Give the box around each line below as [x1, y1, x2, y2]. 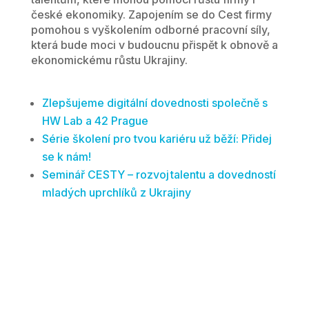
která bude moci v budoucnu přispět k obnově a [30, 38, 278, 52]
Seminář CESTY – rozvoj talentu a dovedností [41, 168, 276, 182]
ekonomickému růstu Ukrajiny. [30, 53, 188, 68]
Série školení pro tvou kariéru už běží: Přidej [41, 132, 272, 146]
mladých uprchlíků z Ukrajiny [41, 186, 191, 200]
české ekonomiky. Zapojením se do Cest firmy [30, 8, 272, 22]
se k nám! [41, 150, 91, 164]
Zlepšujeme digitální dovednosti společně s [41, 96, 268, 110]
